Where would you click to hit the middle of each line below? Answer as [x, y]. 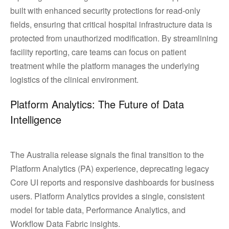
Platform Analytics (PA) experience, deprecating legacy [110, 168]
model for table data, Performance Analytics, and [98, 210]
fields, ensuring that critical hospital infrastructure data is [111, 24]
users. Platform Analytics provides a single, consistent [107, 196]
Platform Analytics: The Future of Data [97, 104]
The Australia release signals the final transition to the [107, 155]
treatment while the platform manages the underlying [105, 66]
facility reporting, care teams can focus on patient [98, 52]
